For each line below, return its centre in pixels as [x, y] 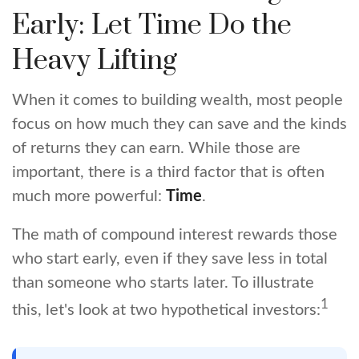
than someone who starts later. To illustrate [163, 282]
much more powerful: [89, 196]
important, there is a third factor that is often [168, 172]
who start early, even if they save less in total [170, 258]
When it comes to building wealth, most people [177, 100]
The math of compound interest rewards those [175, 234]
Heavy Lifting [95, 61]
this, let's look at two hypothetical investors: [166, 310]
